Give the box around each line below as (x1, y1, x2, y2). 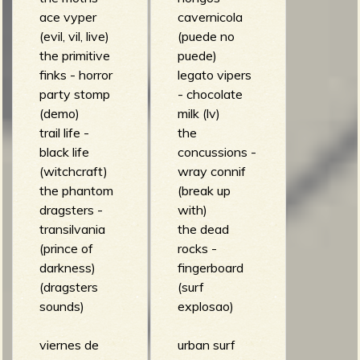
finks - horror (39, 66, 112, 83)
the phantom (39, 182, 113, 198)
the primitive (39, 47, 110, 63)
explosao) (177, 297, 234, 314)
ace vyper (39, 8, 96, 25)
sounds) (39, 297, 84, 314)
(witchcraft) (39, 162, 108, 179)
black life (39, 143, 89, 160)
